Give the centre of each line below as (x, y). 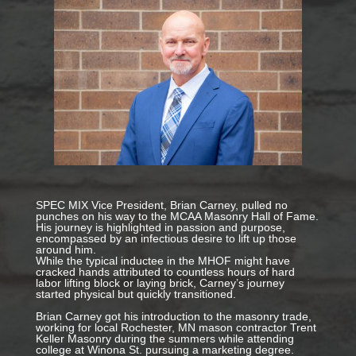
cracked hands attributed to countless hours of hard (165, 272)
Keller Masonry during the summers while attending (164, 339)
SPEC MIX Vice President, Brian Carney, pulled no (161, 205)
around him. (66, 250)
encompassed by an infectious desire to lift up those (166, 239)
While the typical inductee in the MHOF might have (163, 261)
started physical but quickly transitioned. (135, 294)
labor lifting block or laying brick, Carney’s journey (160, 283)
